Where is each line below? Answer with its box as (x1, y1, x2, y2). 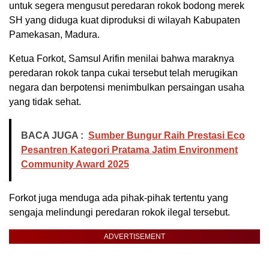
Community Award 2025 (21, 159, 129, 169)
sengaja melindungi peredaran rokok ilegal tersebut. (9, 207, 230, 217)
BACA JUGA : (21, 130, 83, 141)
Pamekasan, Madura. (9, 29, 100, 40)
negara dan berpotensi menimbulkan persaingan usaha (9, 82, 244, 92)
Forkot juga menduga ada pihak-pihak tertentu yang (9, 192, 228, 203)
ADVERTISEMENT (104, 232, 165, 241)
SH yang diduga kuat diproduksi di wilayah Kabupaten (9, 14, 240, 25)
